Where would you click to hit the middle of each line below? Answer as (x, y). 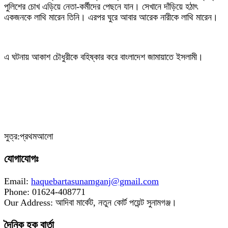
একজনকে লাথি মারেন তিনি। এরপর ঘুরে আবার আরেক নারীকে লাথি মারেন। (111, 18)
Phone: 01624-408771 (45, 192)
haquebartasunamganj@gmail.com (95, 181)
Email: (18, 181)
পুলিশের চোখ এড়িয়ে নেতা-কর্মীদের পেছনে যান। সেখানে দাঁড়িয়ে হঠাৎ (101, 7)
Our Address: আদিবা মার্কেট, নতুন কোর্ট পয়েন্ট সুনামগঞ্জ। (90, 203)
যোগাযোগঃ (21, 159)
